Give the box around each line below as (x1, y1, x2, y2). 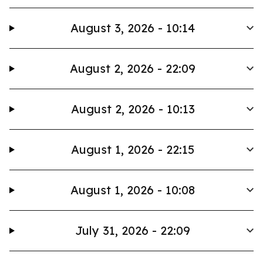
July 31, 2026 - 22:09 (75, 223, 191, 238)
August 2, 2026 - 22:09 (70, 61, 196, 76)
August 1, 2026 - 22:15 (71, 142, 195, 157)
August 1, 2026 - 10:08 (70, 183, 195, 197)
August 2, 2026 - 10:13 (70, 102, 195, 116)
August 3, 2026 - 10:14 (70, 21, 195, 35)
